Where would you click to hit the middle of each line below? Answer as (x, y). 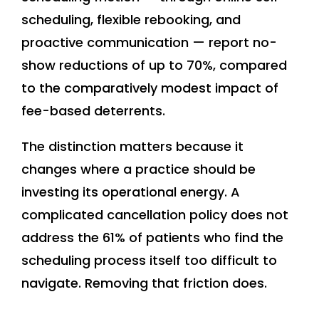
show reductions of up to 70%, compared (154, 66)
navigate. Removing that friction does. (144, 283)
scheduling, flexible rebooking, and (131, 20)
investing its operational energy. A (131, 192)
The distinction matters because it (132, 147)
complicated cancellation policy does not (155, 215)
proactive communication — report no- (149, 43)
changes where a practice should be (138, 169)
